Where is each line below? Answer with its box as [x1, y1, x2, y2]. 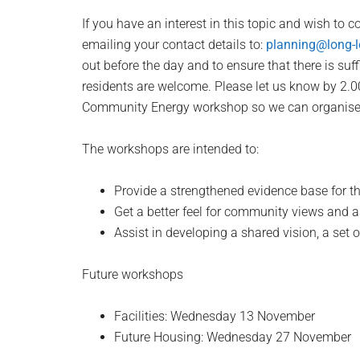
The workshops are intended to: [82, 141, 259, 157]
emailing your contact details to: [82, 37, 266, 52]
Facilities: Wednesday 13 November [114, 309, 315, 324]
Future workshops [82, 267, 183, 282]
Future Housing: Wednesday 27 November [114, 329, 351, 345]
